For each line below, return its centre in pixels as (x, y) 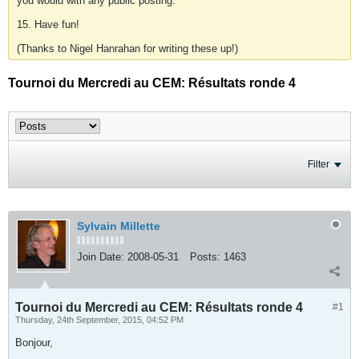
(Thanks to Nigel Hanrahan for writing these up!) (127, 48)
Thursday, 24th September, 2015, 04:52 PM (99, 320)
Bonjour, (34, 343)
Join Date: (101, 257)
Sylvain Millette (119, 226)
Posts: (205, 257)
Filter (319, 164)
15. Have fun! (48, 24)
